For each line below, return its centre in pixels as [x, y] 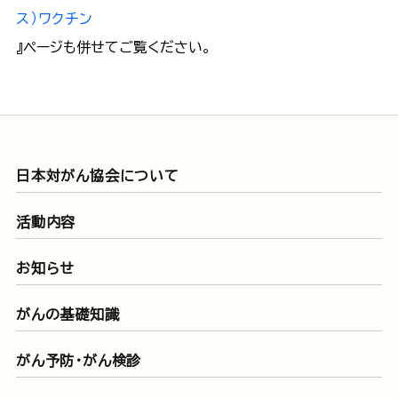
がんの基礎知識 [68, 314]
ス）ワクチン [54, 18]
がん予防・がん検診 [79, 360]
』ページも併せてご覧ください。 [127, 47]
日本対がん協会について [97, 175]
